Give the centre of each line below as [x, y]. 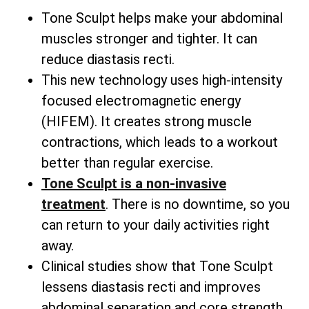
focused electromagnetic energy [141, 100]
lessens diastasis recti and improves [151, 287]
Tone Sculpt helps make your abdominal [162, 18]
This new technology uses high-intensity [162, 80]
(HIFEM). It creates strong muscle [147, 121]
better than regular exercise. [127, 162]
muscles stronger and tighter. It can [149, 38]
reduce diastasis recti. [108, 59]
